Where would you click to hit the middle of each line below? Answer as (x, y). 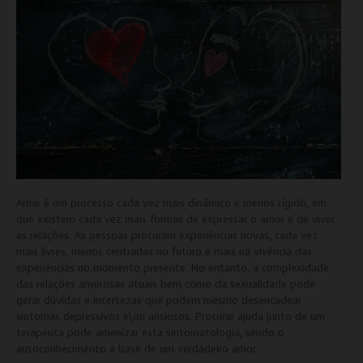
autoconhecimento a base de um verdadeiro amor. (137, 348)
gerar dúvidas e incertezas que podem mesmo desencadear (159, 300)
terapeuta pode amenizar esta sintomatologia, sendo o (150, 332)
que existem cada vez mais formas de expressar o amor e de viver (175, 219)
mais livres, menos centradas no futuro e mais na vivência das (164, 251)
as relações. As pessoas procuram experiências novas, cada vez (167, 235)
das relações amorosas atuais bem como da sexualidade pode (166, 284)
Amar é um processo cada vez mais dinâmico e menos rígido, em (171, 203)
